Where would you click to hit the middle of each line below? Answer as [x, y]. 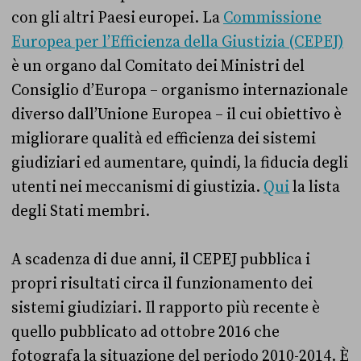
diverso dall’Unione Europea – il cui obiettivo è [176, 115]
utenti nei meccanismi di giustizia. [137, 187]
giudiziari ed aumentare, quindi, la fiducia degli [180, 163]
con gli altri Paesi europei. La [117, 18]
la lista [315, 187]
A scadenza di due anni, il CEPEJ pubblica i [161, 260]
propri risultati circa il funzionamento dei [162, 284]
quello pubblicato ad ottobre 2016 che [145, 332]
